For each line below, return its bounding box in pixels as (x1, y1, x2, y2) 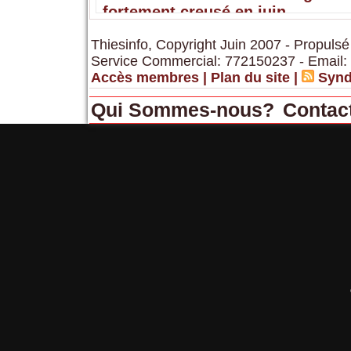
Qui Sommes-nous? (90, 98, 280, 121)
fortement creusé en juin (102, 2, 286, 20)
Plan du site (210, 69, 290, 85)
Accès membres (90, 69, 199, 85)
